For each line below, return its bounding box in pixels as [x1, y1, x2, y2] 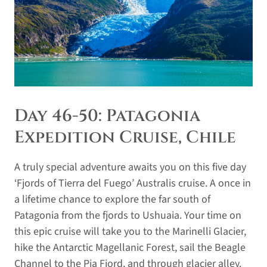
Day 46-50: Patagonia [14, 104, 200, 127]
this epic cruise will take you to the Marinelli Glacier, [14, 223, 246, 239]
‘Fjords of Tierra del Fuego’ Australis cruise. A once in [14, 175, 251, 191]
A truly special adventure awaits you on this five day [14, 159, 246, 175]
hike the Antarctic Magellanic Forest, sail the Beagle [14, 240, 246, 255]
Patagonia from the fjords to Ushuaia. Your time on [14, 207, 241, 223]
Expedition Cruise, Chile [14, 126, 236, 148]
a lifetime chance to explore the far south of [14, 191, 210, 207]
